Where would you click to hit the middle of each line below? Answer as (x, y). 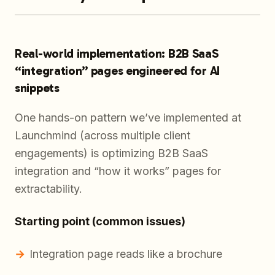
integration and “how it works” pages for (118, 171)
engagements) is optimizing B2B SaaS (111, 153)
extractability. (48, 189)
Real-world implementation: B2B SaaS (117, 54)
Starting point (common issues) (100, 222)
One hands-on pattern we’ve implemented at (128, 118)
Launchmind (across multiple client (103, 136)
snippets (37, 88)
